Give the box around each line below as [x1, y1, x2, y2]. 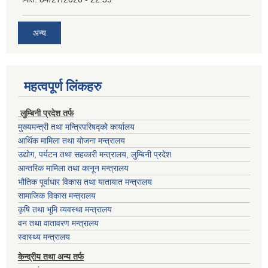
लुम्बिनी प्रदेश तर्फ [18, 108, 74, 118]
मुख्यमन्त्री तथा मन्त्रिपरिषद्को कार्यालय [18, 122, 135, 132]
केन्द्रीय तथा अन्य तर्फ [18, 252, 84, 262]
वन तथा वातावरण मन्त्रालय [18, 218, 99, 229]
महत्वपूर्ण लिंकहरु [24, 79, 102, 95]
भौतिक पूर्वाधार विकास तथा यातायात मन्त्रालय [18, 177, 152, 187]
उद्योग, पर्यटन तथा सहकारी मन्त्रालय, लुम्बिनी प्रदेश [18, 150, 171, 160]
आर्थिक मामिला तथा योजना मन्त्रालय [18, 136, 125, 146]
